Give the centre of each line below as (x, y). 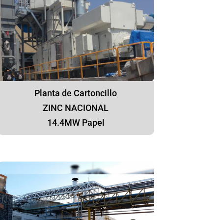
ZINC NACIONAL (76, 108)
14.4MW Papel (76, 123)
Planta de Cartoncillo (76, 93)
